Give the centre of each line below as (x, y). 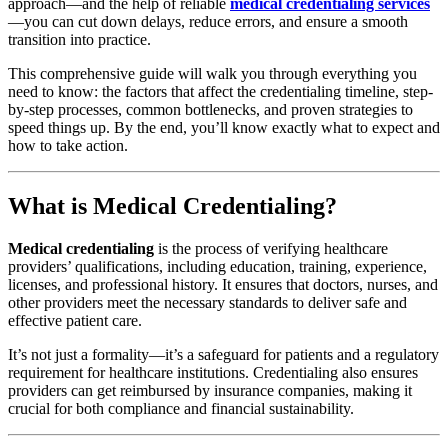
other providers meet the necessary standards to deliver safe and (207, 302)
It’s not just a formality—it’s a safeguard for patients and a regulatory (223, 354)
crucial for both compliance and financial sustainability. (181, 408)
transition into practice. (79, 39)
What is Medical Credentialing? (172, 205)
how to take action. (68, 145)
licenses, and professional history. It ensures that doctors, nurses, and (223, 284)
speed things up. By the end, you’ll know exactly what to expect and (224, 127)
